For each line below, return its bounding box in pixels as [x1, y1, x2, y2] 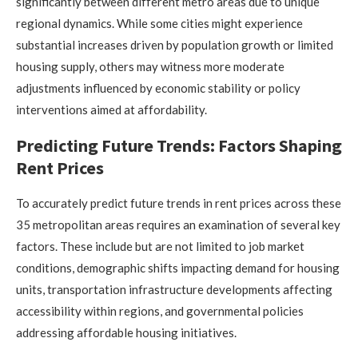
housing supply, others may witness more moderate [16, 58, 284, 74]
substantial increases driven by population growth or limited [16, 37, 333, 52]
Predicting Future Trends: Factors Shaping [16, 133, 342, 157]
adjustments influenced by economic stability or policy [16, 80, 300, 95]
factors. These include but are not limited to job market [16, 238, 304, 253]
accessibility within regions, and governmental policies [16, 303, 304, 318]
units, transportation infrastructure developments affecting [16, 281, 332, 296]
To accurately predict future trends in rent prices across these [16, 195, 341, 210]
